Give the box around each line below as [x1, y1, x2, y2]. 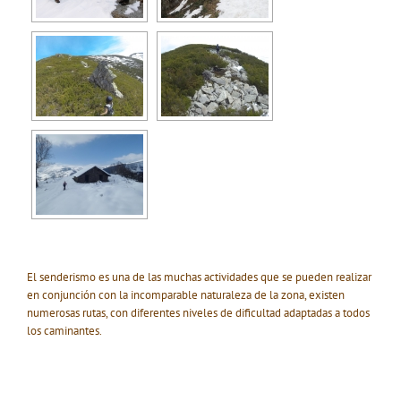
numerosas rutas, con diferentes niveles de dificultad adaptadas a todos [27, 305, 370, 321]
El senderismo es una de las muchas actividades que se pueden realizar [27, 269, 371, 286]
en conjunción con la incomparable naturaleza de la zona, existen [27, 287, 345, 303]
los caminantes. [27, 323, 102, 339]
